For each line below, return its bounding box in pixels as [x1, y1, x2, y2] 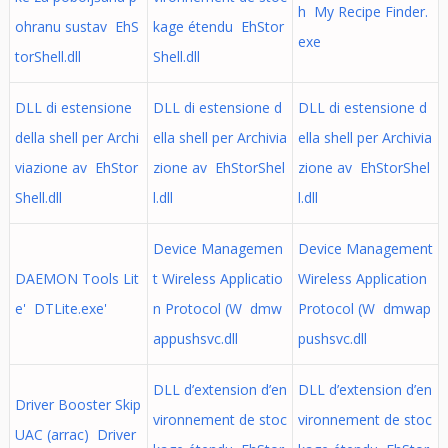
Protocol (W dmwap [297, 299, 431, 318]
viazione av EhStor [14, 158, 138, 177]
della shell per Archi [14, 128, 139, 147]
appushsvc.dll [152, 329, 238, 348]
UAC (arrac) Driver [14, 425, 136, 444]
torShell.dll [14, 47, 81, 66]
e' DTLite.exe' [14, 299, 107, 318]
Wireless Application [297, 269, 427, 288]
